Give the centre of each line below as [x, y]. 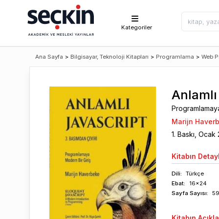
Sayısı [197, 193]
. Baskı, [186, 134]
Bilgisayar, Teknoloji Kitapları [109, 57]
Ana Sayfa [49, 57]
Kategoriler [137, 27]
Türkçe [195, 174]
